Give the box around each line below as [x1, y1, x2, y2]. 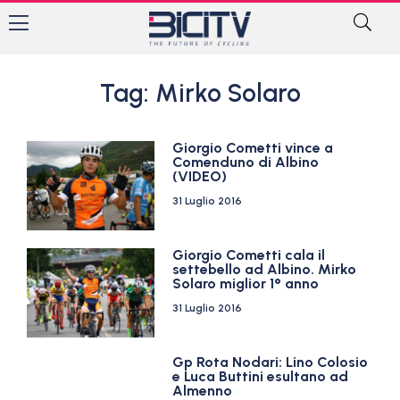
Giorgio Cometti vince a [172, 139, 334, 156]
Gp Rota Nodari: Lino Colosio [172, 354, 369, 371]
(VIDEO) [172, 168, 228, 185]
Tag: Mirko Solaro [99, 78, 301, 108]
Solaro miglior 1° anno [172, 275, 320, 292]
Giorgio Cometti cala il [172, 246, 326, 263]
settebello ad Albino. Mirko [172, 261, 357, 278]
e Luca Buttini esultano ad [172, 368, 349, 385]
